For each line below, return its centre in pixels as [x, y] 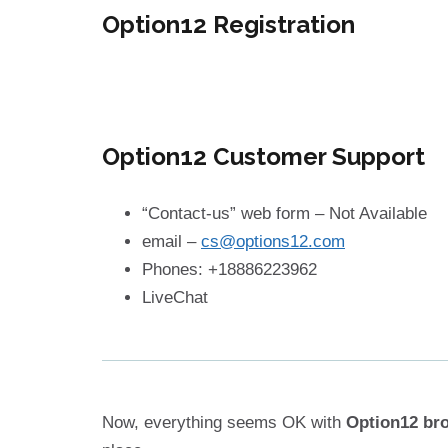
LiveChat [175, 298]
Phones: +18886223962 [229, 270]
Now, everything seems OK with [224, 423]
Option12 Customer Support [263, 157]
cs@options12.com [273, 242]
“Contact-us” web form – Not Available [284, 214]
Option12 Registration [228, 25]
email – [171, 242]
